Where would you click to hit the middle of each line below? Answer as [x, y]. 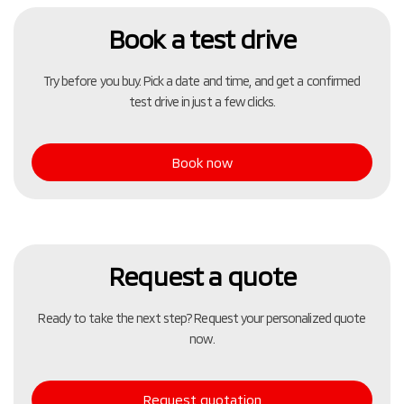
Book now [202, 163]
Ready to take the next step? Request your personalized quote [202, 318]
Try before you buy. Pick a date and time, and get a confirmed [202, 81]
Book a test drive [202, 39]
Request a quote [202, 276]
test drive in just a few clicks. [202, 102]
